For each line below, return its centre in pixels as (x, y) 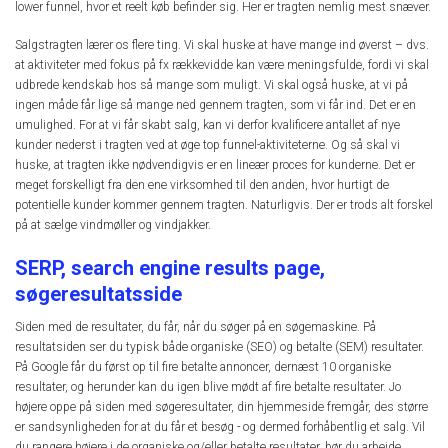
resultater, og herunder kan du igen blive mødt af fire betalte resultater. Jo (208, 387)
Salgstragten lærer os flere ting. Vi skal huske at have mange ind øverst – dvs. (222, 44)
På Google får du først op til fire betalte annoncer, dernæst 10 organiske (203, 367)
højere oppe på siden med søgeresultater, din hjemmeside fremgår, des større (221, 407)
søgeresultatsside (98, 294)
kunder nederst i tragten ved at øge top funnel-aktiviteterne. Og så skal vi (207, 144)
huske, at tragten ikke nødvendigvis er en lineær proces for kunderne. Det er (215, 164)
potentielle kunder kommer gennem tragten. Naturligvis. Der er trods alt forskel (224, 204)
